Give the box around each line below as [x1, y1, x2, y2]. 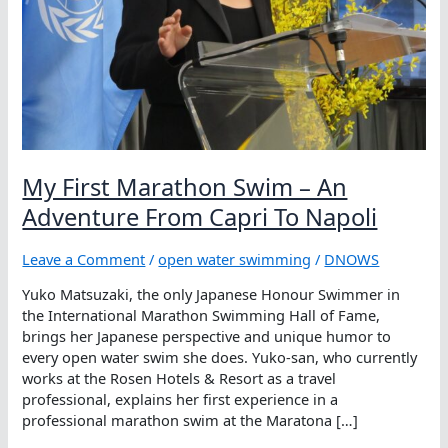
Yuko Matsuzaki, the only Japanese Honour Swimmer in [22, 284, 401, 305]
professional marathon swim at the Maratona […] [22, 410, 359, 431]
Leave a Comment [22, 248, 146, 269]
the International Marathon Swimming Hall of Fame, [22, 305, 381, 326]
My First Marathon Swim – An [22, 170, 348, 203]
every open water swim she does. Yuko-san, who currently [22, 347, 418, 368]
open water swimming [158, 248, 312, 269]
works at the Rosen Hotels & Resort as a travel [22, 368, 337, 389]
